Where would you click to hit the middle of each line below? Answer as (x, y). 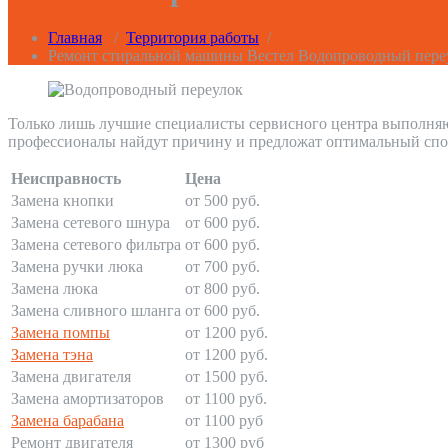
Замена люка (54, 289)
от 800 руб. (222, 289)
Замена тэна (52, 355)
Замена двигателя (71, 377)
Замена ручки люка (77, 267)
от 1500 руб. (226, 377)
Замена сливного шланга (96, 311)
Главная (75, 38)
